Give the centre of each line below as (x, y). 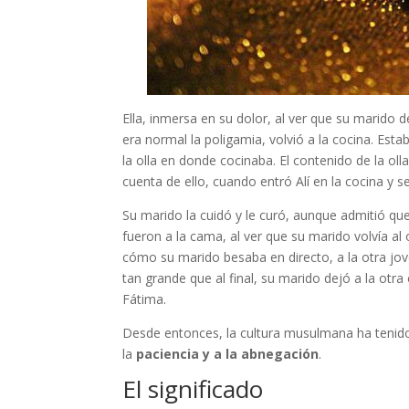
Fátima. (147, 299)
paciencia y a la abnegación (228, 353)
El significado (196, 388)
